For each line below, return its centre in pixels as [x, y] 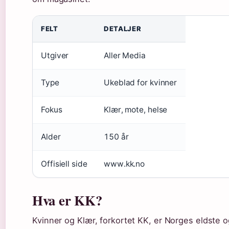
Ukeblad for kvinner [141, 82]
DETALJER [123, 28]
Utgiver [55, 55]
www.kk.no [124, 164]
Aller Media [125, 55]
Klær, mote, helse [136, 109]
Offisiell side [64, 164]
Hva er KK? [67, 200]
